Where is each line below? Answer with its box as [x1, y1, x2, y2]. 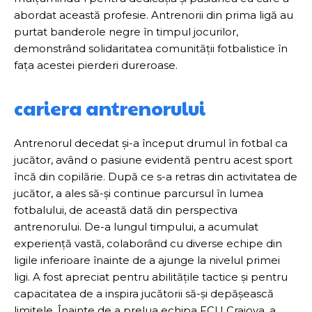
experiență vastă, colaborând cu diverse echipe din [14, 236, 282, 250]
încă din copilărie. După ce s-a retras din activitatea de [14, 169, 297, 183]
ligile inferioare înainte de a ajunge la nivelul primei [14, 253, 280, 267]
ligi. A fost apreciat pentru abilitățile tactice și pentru [14, 270, 288, 283]
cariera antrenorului [14, 94, 205, 121]
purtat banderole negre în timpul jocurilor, [14, 24, 238, 38]
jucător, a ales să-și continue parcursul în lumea [14, 186, 263, 200]
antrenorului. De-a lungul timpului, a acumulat [14, 219, 258, 233]
